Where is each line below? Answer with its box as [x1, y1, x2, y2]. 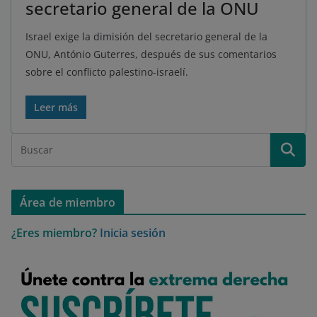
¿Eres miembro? [11, 224, 97, 241]
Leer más [34, 100, 78, 114]
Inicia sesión [100, 224, 166, 241]
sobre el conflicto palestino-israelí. [25, 64, 188, 79]
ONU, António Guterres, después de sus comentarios [25, 47, 277, 61]
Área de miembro [20, 194, 116, 210]
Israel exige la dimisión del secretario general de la [25, 29, 267, 43]
